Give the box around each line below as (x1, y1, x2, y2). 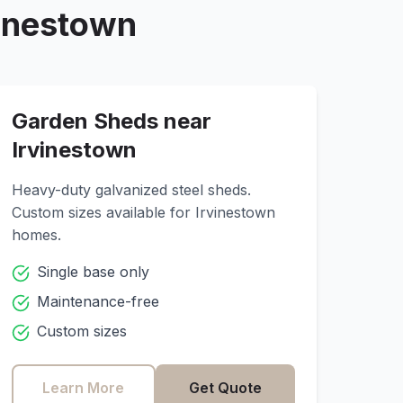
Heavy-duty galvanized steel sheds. (12, 181, 252, 199)
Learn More (42, 379, 125, 397)
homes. (12, 226, 62, 244)
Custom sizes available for (12, 203, 196, 221)
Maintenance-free (37, 292, 160, 310)
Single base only (37, 263, 150, 281)
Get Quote (188, 379, 262, 397)
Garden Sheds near (12, 108, 212, 134)
